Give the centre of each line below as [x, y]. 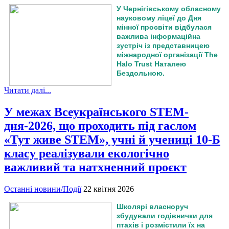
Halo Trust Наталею [151, 64]
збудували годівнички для [165, 216]
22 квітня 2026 [109, 189]
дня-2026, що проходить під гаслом [100, 126]
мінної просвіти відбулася [164, 27]
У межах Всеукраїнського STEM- [96, 112]
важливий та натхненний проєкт [95, 167]
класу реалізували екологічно [87, 154]
